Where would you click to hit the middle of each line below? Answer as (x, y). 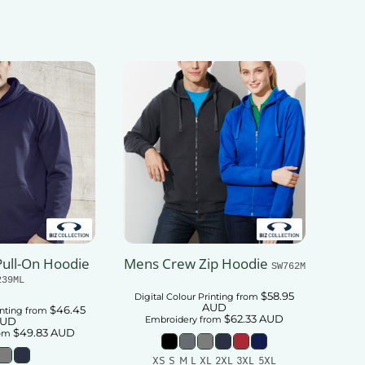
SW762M (288, 266)
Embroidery (171, 320)
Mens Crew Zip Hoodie (196, 264)
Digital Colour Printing (184, 297)
